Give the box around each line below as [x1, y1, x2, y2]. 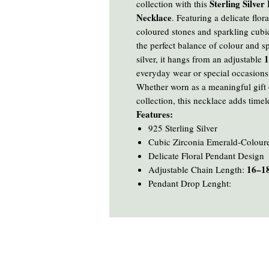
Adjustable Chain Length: [148, 163, 247, 176]
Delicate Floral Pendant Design [148, 150, 264, 162]
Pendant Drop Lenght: [148, 177, 231, 190]
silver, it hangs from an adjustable [136, 53, 264, 65]
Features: [136, 107, 173, 121]
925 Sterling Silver [148, 122, 217, 134]
